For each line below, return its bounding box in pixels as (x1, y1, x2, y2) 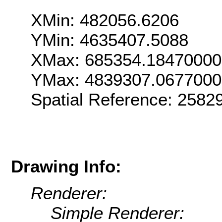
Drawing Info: (11, 156, 121, 176)
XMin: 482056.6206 (31, 10, 179, 30)
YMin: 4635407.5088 (31, 30, 188, 50)
